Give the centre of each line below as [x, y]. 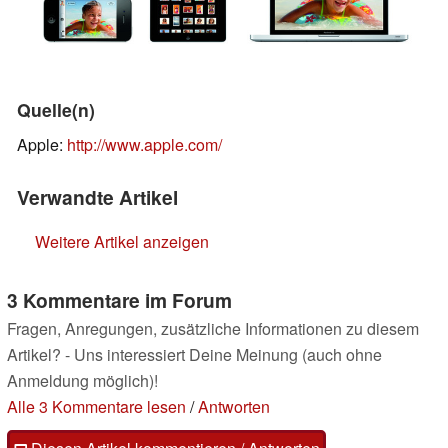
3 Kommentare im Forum [119, 300]
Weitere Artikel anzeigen [122, 242]
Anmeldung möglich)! [82, 381]
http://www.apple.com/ [144, 145]
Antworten [234, 407]
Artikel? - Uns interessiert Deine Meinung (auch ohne [194, 355]
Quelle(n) [56, 110]
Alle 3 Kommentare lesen [96, 407]
